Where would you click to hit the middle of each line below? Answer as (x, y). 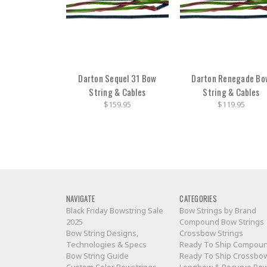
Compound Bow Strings (222, 222)
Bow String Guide (97, 256)
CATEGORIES (198, 199)
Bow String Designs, (102, 233)
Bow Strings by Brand (218, 211)
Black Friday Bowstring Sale (115, 211)
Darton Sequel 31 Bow (117, 78)
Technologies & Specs (106, 245)
